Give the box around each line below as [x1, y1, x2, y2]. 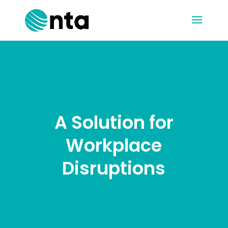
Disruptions [62, 156, 166, 181]
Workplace [66, 133, 162, 158]
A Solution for [54, 110, 174, 135]
